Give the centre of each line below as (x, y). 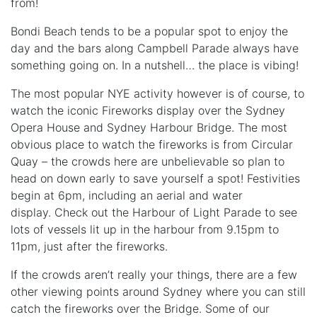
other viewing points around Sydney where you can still (158, 291)
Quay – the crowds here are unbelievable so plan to (148, 161)
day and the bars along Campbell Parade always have (155, 48)
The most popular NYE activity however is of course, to (157, 93)
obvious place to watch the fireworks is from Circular (152, 144)
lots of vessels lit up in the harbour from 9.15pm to (145, 229)
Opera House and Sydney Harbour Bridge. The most (149, 127)
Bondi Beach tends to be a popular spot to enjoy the (149, 31)
